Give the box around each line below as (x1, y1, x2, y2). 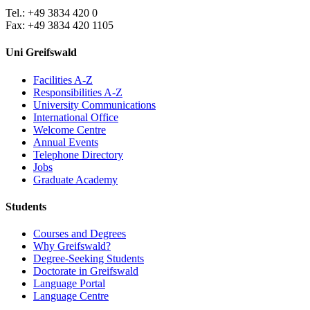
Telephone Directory (33, 148, 123, 161)
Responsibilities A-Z (33, 86, 122, 98)
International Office (33, 111, 118, 123)
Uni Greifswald (6, 46, 77, 59)
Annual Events (33, 136, 98, 148)
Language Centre (33, 290, 109, 302)
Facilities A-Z (33, 73, 93, 86)
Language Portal (33, 277, 105, 290)
